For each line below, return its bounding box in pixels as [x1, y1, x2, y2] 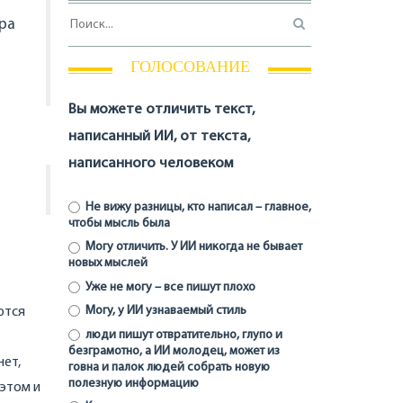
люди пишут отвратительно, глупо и [82, 327, 282, 342]
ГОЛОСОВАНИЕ [130, 57, 250, 76]
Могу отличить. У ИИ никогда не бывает [82, 240, 302, 255]
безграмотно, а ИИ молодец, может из [68, 344, 280, 358]
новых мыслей [68, 256, 148, 271]
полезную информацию [68, 376, 199, 390]
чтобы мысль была [68, 217, 170, 231]
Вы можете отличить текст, [68, 101, 255, 117]
